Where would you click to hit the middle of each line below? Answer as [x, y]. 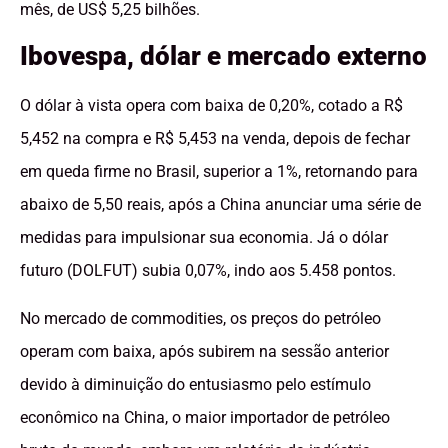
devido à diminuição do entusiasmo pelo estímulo [195, 384]
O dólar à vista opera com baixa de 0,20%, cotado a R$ [211, 106]
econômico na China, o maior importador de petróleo [205, 417]
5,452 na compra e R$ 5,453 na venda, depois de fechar [215, 139]
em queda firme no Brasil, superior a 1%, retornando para [219, 172]
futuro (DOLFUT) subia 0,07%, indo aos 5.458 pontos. [208, 271]
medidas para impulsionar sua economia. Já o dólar [204, 238]
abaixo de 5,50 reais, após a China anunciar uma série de [220, 205]
